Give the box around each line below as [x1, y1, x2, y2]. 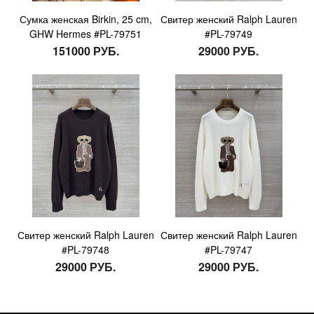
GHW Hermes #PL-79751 [29, 26, 142, 41]
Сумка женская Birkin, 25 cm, [19, 11, 152, 26]
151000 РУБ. [52, 42, 119, 59]
